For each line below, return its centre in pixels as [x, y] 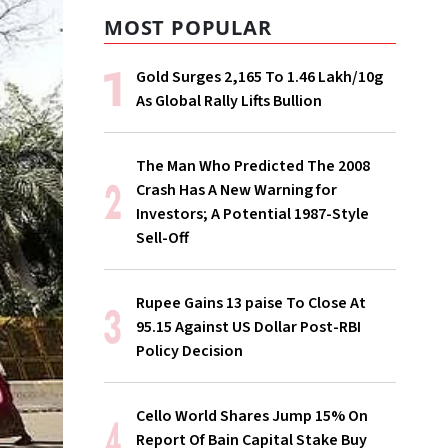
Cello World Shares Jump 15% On [252, 416]
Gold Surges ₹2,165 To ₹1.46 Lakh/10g [259, 77]
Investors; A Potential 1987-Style [252, 214]
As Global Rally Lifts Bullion [229, 101]
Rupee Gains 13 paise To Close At [251, 303]
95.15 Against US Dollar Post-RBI [248, 327]
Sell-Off [162, 238]
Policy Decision [189, 351]
